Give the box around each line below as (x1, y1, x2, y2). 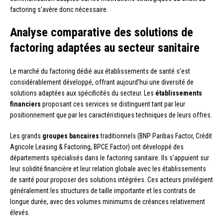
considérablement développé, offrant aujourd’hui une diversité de (10, 78, 194, 86)
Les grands (10, 131, 42, 140)
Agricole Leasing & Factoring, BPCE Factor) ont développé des (10, 142, 184, 151)
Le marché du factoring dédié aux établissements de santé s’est (10, 67, 190, 75)
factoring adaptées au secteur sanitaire (10, 40, 200, 55)
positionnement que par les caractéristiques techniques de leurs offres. (10, 111, 212, 119)
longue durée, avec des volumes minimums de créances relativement (10, 197, 205, 206)
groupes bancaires (42, 131, 99, 140)
